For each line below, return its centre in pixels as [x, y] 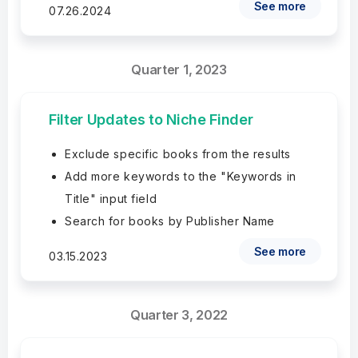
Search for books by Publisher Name [170, 221]
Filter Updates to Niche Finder [151, 119]
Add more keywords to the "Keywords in [181, 176]
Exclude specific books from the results [178, 154]
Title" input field [111, 199]
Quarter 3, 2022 [179, 315]
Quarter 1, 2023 [179, 70]
